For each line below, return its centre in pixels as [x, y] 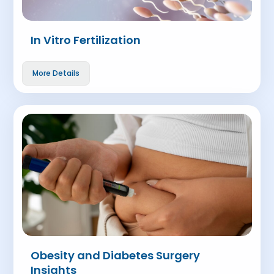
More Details [56, 73]
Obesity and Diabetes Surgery [116, 255]
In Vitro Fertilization [86, 40]
